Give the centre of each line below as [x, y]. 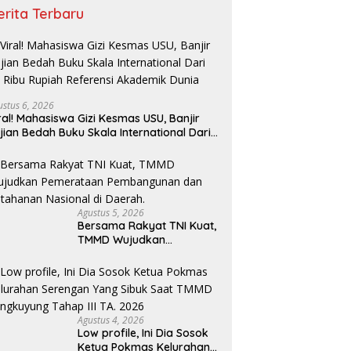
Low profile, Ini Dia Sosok [143, 333]
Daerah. [99, 297]
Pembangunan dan [128, 268]
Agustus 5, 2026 [111, 213]
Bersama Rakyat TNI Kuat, [147, 226]
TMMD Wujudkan [122, 240]
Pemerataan [110, 254]
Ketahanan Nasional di [137, 282]
